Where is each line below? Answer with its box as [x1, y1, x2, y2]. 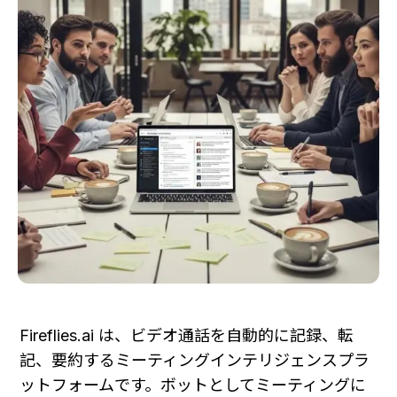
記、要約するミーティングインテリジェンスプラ [19, 350, 370, 370]
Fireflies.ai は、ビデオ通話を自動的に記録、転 [19, 325, 354, 345]
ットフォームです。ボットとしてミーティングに [19, 375, 366, 394]
